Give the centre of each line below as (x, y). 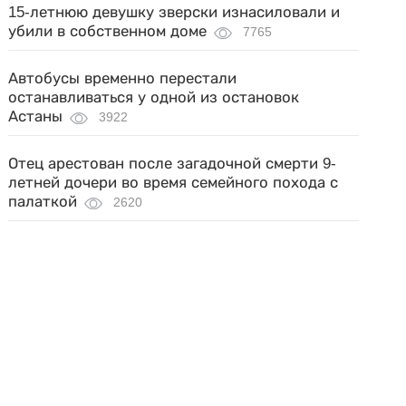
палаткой (43, 202)
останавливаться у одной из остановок (154, 97)
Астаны (36, 116)
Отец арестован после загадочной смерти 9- (173, 164)
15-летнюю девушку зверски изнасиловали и (174, 12)
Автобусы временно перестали (123, 78)
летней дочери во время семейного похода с (174, 183)
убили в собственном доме (108, 31)
